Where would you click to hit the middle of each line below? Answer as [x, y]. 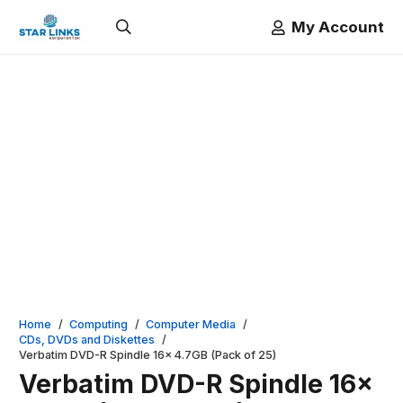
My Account [338, 27]
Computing [99, 324]
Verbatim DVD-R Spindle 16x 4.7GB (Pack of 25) [148, 355]
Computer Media [191, 324]
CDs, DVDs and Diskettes [87, 340]
